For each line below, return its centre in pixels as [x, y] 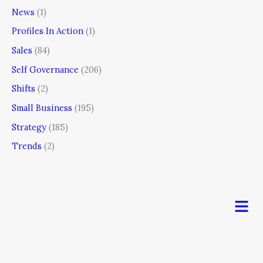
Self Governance [45, 69]
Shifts [23, 89]
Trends [27, 146]
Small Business [42, 107]
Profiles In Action [48, 31]
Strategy [29, 127]
